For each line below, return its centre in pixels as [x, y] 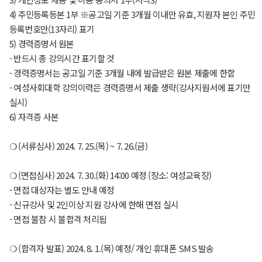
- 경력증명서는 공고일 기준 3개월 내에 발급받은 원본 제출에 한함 [122, 73]
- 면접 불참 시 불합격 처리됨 [58, 219]
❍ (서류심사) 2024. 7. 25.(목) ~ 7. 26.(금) [78, 146]
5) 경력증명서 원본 [42, 44]
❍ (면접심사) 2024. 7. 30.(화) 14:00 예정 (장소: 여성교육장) [110, 175]
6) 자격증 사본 [34, 117]
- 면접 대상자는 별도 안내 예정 [62, 190]
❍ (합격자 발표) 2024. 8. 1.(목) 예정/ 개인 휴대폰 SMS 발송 [111, 248]
